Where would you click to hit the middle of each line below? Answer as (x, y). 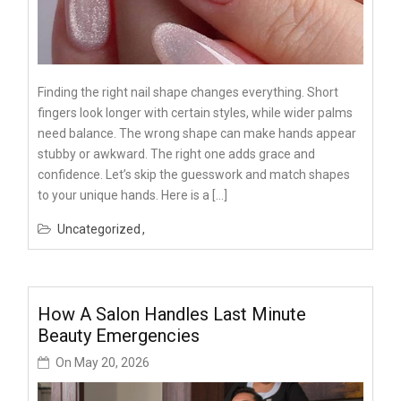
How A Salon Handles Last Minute (172, 314)
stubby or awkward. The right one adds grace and (176, 154)
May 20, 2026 (112, 362)
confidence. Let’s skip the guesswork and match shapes (194, 175)
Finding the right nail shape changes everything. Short (188, 93)
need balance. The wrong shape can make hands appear (197, 134)
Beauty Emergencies (119, 335)
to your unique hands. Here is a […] (132, 196)
